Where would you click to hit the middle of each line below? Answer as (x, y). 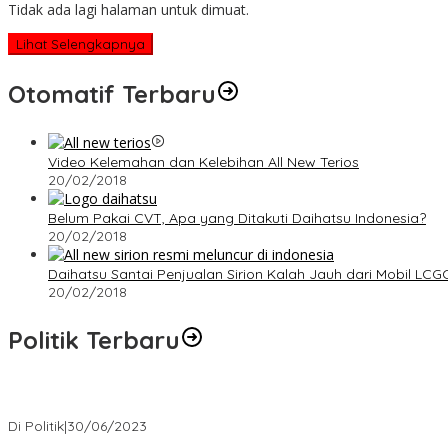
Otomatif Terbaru (112, 93)
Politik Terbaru (94, 339)
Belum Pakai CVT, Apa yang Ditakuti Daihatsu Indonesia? (237, 217)
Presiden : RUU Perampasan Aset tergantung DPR (173, 407)
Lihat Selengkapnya (80, 43)
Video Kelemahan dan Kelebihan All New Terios (203, 161)
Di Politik (36, 425)
